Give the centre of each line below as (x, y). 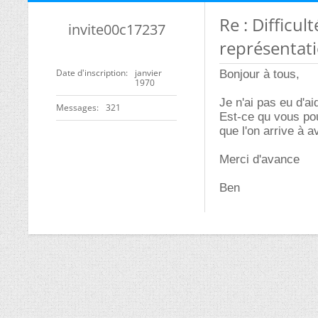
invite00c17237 (116, 29)
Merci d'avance (259, 159)
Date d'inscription (91, 73)
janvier (148, 73)
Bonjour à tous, (259, 74)
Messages (76, 108)
